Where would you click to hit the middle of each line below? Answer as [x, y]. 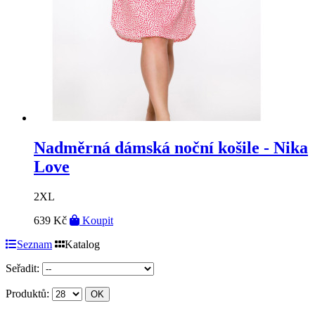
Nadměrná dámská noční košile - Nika [171, 147]
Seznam [34, 244]
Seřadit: [22, 268]
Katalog [82, 244]
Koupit [96, 220]
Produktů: [27, 293]
